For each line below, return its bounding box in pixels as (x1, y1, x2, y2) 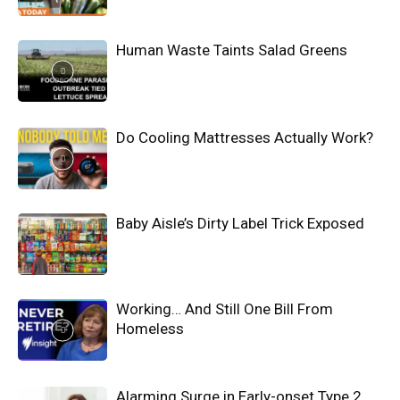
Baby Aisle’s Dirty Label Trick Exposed (116, 214, 364, 233)
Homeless (116, 320, 184, 338)
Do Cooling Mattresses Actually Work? (116, 129, 373, 147)
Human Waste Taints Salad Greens (116, 41, 347, 60)
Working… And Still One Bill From (116, 300, 333, 319)
